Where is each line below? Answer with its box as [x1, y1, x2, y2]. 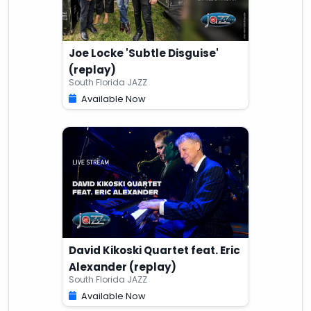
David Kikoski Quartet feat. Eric [69, 242, 240, 258]
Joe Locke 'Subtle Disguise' [69, 45, 219, 60]
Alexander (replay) [69, 259, 176, 274]
